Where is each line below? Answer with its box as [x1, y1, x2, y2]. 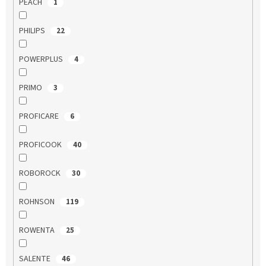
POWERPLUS [18, 53, 65, 65]
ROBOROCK [18, 167, 62, 179]
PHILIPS [18, 24, 47, 37]
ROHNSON [18, 195, 56, 208]
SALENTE [18, 252, 52, 265]
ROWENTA [18, 224, 56, 236]
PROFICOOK [18, 138, 64, 151]
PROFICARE [18, 110, 61, 122]
